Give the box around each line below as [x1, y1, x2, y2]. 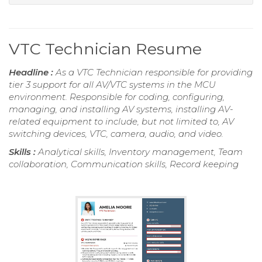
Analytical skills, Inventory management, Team [38, 146, 243, 157]
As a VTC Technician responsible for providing [56, 66, 253, 78]
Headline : [9, 66, 56, 78]
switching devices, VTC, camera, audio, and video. [9, 127, 223, 139]
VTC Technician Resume [9, 39, 202, 58]
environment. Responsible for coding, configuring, [9, 91, 225, 102]
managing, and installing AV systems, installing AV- [9, 103, 233, 115]
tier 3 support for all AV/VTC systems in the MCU [9, 78, 216, 90]
